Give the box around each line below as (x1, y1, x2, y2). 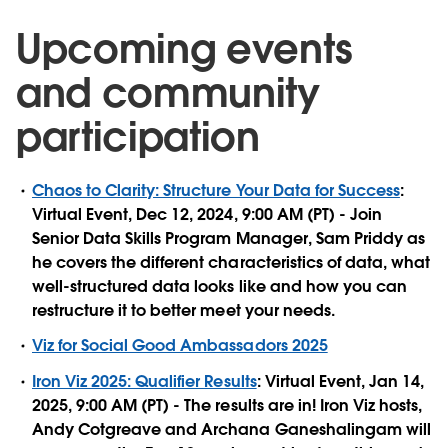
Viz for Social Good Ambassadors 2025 (32, 335, 328, 357)
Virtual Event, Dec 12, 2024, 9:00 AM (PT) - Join (32, 204, 382, 226)
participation (16, 111, 260, 164)
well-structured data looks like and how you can (32, 276, 407, 298)
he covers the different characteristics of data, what (32, 252, 431, 274)
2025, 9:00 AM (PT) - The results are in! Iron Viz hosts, (32, 394, 423, 416)
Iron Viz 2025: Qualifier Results (32, 370, 257, 392)
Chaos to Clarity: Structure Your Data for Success (32, 180, 400, 202)
